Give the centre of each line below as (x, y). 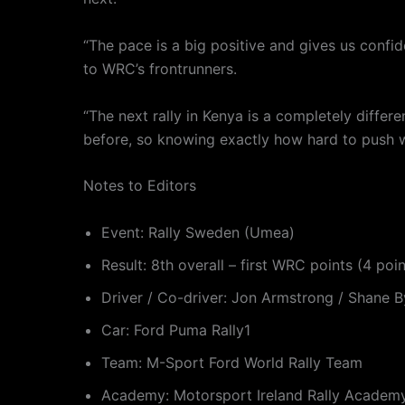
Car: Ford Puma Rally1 (176, 330)
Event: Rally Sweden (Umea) (198, 232)
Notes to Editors (140, 186)
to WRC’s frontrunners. (160, 68)
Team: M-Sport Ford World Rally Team (232, 362)
